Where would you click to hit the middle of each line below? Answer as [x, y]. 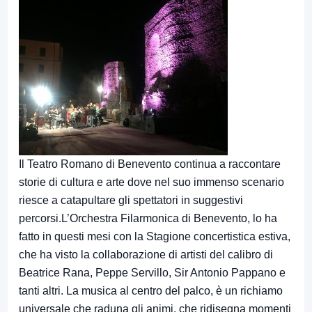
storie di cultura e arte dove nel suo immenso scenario [151, 182]
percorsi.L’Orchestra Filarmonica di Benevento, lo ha [148, 219]
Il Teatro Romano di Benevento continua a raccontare [150, 164]
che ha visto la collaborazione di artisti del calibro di [146, 255]
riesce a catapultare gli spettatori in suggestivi [131, 201]
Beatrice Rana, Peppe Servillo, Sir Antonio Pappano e [152, 273]
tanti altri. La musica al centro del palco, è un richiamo [151, 291]
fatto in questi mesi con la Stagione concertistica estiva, [155, 237]
